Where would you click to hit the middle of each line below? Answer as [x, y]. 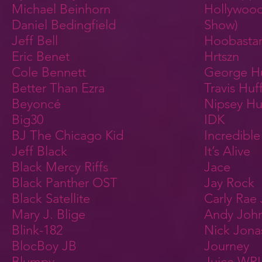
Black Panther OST [65, 183]
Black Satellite [51, 199]
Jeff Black [39, 151]
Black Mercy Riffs [60, 167]
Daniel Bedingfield [64, 25]
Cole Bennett [49, 72]
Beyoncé [36, 104]
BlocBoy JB [44, 246]
